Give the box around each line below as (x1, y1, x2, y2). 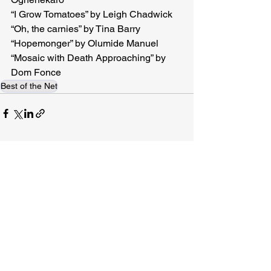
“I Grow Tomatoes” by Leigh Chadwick (11, 8, 175, 20)
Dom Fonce (11, 66, 64, 78)
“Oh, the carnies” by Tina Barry (11, 22, 140, 34)
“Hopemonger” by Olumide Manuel (11, 37, 158, 49)
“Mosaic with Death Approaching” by (11, 51, 168, 64)
